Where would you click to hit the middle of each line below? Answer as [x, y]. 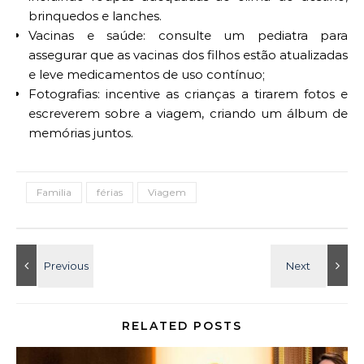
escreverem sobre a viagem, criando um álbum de [188, 113]
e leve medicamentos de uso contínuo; [147, 74]
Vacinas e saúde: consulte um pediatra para [188, 35]
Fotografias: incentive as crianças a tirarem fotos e [188, 94]
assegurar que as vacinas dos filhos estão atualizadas [188, 55]
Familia [54, 192]
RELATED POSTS [182, 326]
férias [110, 192]
